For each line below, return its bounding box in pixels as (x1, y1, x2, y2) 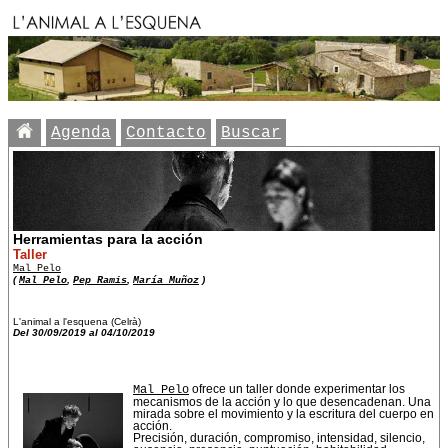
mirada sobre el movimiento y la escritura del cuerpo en (133, 407, 434, 420)
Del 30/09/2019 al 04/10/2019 (13, 326, 155, 338)
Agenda (51, 124, 111, 142)
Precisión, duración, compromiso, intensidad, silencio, (133, 431, 425, 444)
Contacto (126, 124, 206, 142)
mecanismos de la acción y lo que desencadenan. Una (133, 395, 431, 408)
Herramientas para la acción (13, 230, 203, 247)
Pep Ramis (73, 273, 127, 286)
